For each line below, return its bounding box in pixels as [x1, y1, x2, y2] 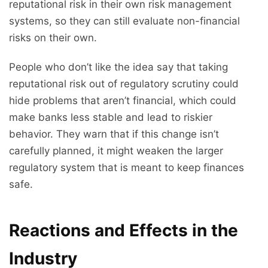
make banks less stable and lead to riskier [9, 111, 212, 124]
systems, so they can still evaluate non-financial [9, 15, 240, 28]
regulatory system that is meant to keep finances [9, 162, 244, 174]
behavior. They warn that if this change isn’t [9, 128, 219, 141]
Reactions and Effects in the [9, 220, 238, 241]
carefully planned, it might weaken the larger [9, 145, 223, 157]
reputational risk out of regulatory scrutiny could [9, 78, 239, 90]
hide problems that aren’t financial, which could [9, 95, 236, 107]
